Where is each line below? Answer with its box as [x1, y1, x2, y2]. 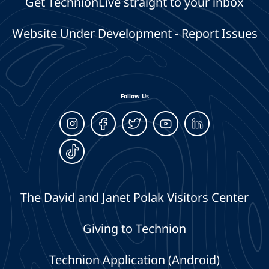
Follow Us [120, 92, 149, 101]
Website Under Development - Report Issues [11, 25, 258, 42]
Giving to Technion [83, 220, 186, 237]
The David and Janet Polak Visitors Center [20, 189, 249, 206]
